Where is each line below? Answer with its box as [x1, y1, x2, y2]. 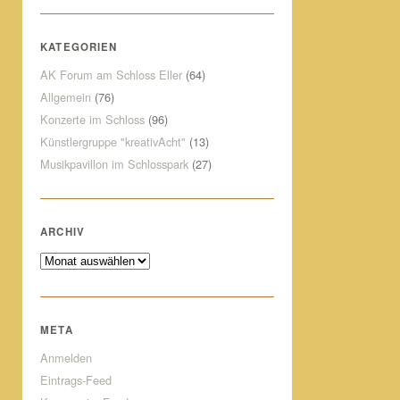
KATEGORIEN [40, 39, 118, 54]
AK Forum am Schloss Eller [40, 66, 183, 83]
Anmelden [40, 349, 93, 366]
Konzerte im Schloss [40, 111, 146, 128]
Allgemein [40, 88, 92, 105]
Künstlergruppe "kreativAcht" [40, 133, 187, 150]
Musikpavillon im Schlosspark [40, 155, 189, 172]
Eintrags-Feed [40, 371, 112, 388]
